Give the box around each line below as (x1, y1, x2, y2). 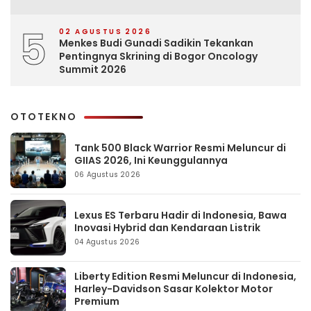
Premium (74, 294, 119, 308)
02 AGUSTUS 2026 (59, 26, 151, 37)
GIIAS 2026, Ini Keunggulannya (74, 153, 228, 167)
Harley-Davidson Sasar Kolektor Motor (74, 281, 273, 296)
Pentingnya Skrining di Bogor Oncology (59, 49, 258, 63)
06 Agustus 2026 (74, 169, 140, 180)
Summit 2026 (59, 62, 126, 76)
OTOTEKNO (10, 109, 77, 124)
